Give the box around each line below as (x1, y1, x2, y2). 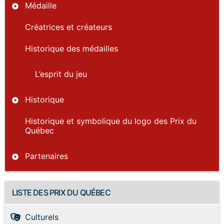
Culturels (25, 211, 58, 222)
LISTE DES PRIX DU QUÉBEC (12, 187, 110, 197)
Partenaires (25, 150, 68, 161)
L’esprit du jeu (35, 68, 87, 79)
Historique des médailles (25, 43, 118, 53)
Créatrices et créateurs (25, 21, 112, 32)
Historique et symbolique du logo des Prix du (25, 115, 196, 126)
